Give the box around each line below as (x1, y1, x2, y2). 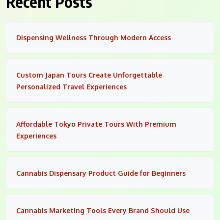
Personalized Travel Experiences (16, 82, 127, 91)
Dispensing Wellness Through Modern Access (16, 33, 171, 42)
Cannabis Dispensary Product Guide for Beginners (16, 168, 186, 177)
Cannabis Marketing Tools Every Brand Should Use (16, 206, 190, 215)
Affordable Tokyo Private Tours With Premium (16, 119, 176, 128)
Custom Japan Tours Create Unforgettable (16, 70, 162, 79)
